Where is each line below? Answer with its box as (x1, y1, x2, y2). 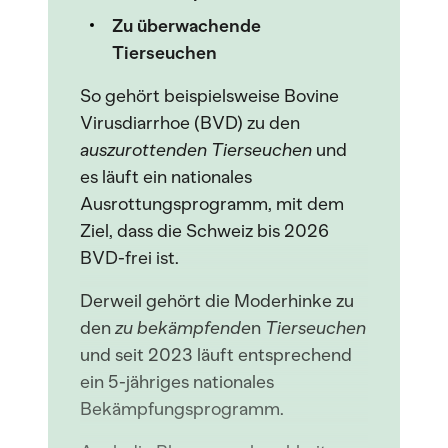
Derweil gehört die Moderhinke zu (80, 290, 354, 312)
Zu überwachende (112, 15, 261, 37)
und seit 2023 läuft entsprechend (80, 344, 352, 366)
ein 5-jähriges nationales (80, 371, 274, 393)
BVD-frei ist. (80, 247, 179, 269)
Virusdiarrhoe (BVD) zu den (80, 112, 300, 134)
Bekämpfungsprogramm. (80, 398, 284, 420)
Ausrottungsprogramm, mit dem (80, 193, 344, 215)
